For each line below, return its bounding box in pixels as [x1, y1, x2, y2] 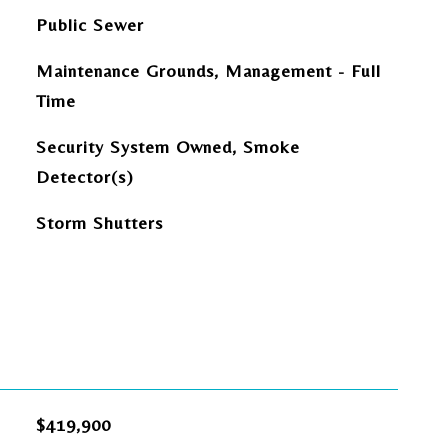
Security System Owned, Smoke [35, 136, 300, 157]
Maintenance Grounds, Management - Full [35, 60, 381, 81]
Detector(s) [35, 166, 134, 187]
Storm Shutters [35, 212, 163, 233]
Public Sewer [35, 14, 144, 35]
